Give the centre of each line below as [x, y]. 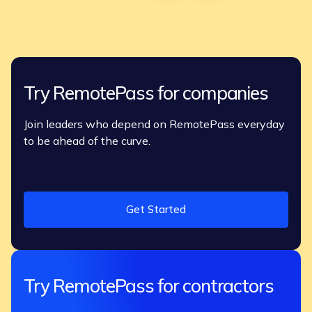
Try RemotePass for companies [146, 93]
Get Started [156, 209]
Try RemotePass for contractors [149, 285]
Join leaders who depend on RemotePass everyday [154, 124]
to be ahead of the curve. [87, 140]
